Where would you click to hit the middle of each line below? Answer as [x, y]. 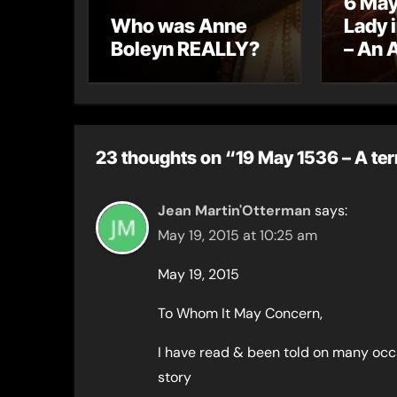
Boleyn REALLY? [185, 49]
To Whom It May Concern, [240, 313]
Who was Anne [179, 26]
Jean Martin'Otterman [234, 210]
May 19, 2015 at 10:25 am [237, 235]
